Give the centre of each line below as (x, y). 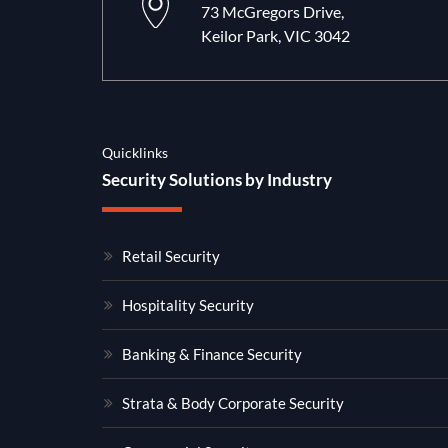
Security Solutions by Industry (217, 180)
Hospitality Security (188, 305)
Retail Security (171, 256)
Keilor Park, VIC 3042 (275, 36)
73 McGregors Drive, (272, 12)
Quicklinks (135, 153)
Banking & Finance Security (212, 354)
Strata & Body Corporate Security (233, 403)
